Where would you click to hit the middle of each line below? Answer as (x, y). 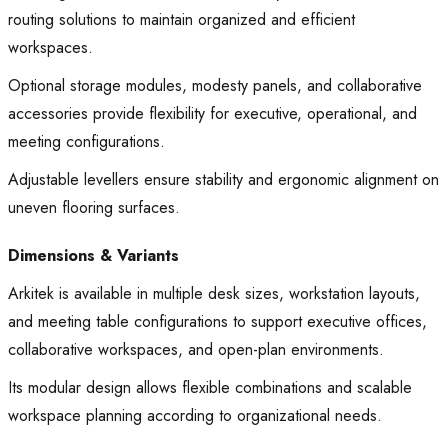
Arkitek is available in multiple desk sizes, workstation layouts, (214, 294)
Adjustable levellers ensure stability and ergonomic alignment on (223, 180)
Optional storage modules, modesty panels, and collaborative (215, 86)
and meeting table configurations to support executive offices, (217, 322)
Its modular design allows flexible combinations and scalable (210, 388)
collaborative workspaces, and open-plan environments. (196, 350)
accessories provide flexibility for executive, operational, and (212, 114)
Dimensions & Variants (93, 256)
